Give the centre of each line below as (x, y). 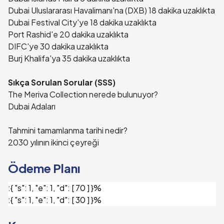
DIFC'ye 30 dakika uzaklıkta (58, 46)
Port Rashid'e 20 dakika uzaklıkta (68, 34)
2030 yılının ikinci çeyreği (53, 142)
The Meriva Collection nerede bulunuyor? (83, 94)
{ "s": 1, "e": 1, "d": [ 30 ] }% (56, 200)
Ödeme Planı (44, 168)
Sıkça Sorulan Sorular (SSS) (62, 82)
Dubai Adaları (32, 106)
